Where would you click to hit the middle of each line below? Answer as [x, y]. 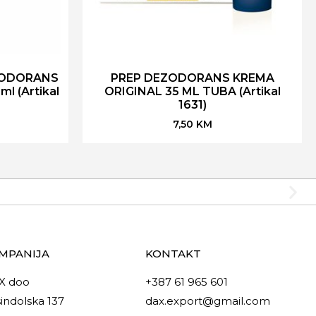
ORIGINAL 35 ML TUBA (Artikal [192, 91]
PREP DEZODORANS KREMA [192, 78]
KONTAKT [173, 253]
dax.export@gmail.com [207, 300]
